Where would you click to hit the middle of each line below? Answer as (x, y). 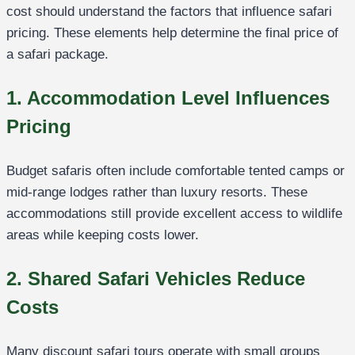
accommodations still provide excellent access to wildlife (174, 213)
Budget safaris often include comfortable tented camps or (176, 170)
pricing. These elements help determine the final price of (172, 32)
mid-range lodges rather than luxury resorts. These (157, 192)
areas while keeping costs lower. (103, 235)
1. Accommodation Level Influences (168, 97)
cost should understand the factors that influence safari (169, 11)
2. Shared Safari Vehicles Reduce (156, 278)
